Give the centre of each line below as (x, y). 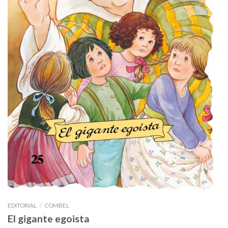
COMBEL (57, 205)
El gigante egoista (49, 218)
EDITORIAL (22, 205)
